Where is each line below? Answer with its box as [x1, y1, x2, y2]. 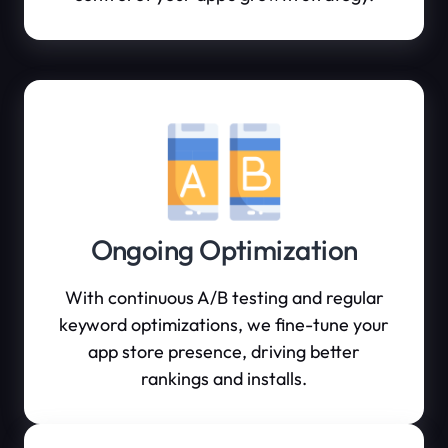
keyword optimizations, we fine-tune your [59, 313, 389, 336]
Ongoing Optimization [90, 232, 358, 267]
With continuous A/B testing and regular [64, 286, 384, 309]
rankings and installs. [141, 367, 307, 390]
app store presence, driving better [88, 340, 360, 363]
